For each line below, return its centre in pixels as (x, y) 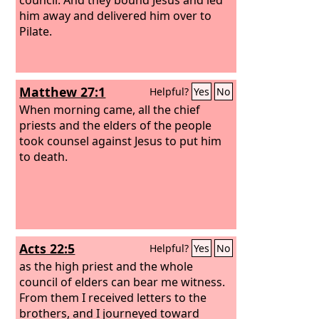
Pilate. (36, 31)
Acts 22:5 (47, 249)
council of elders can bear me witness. (122, 282)
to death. (44, 156)
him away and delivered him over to (116, 15)
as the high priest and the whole (106, 266)
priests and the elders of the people (116, 125)
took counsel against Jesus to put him (121, 141)
